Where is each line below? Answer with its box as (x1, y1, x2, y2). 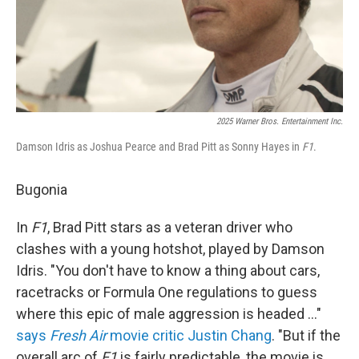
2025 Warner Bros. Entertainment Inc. (216, 116, 343, 127)
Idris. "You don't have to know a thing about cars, (16, 262, 320, 279)
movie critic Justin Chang (110, 327, 272, 344)
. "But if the (272, 327, 341, 344)
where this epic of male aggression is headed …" (16, 305, 321, 322)
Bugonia (16, 181, 67, 198)
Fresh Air (50, 327, 110, 344)
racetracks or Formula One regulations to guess (16, 284, 317, 301)
